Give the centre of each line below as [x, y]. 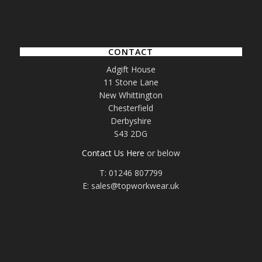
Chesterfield [131, 108]
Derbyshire [131, 120]
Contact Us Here [113, 153]
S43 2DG [131, 133]
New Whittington [131, 95]
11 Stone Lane [131, 82]
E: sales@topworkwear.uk [131, 186]
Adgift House [131, 69]
